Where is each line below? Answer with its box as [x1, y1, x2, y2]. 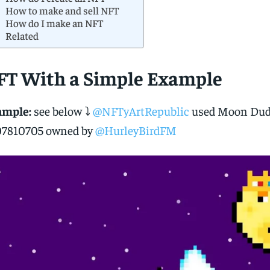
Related [5, 29, 39, 43]
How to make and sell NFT [5, 4, 119, 17]
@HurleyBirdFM [95, 122, 177, 138]
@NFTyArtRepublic [92, 103, 189, 119]
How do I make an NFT [5, 16, 103, 30]
